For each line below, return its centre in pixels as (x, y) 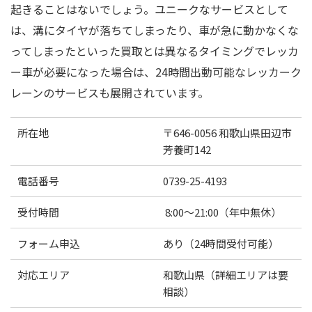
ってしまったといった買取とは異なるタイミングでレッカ (155, 51)
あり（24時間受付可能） (221, 244)
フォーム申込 (49, 244)
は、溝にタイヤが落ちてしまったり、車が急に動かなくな (155, 30)
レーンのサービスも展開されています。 (110, 93)
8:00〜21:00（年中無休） (222, 212)
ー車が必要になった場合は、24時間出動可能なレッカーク (156, 72)
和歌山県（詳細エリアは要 (226, 275)
